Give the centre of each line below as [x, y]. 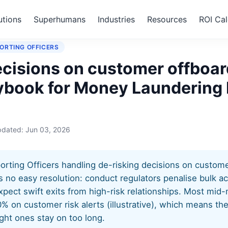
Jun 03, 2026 [48, 130]
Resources [167, 19]
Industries [116, 19]
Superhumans [60, 19]
